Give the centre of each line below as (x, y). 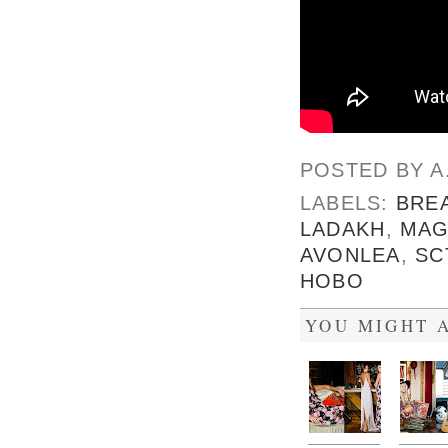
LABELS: (348, 202)
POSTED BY (365, 169)
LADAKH (343, 228)
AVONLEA (350, 254)
